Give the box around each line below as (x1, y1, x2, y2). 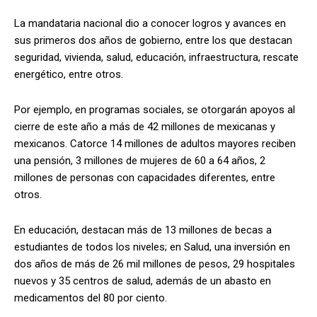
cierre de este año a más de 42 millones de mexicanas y (14, 120, 275, 133)
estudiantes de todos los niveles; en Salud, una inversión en (14, 240, 290, 253)
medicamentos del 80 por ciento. (14, 291, 167, 304)
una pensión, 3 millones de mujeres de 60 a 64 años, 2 (14, 154, 265, 167)
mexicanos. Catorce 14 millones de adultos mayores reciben (14, 137, 296, 150)
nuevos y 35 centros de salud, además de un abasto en (14, 274, 271, 287)
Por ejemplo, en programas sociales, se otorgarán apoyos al (14, 103, 295, 116)
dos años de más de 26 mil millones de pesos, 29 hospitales (14, 257, 295, 270)
